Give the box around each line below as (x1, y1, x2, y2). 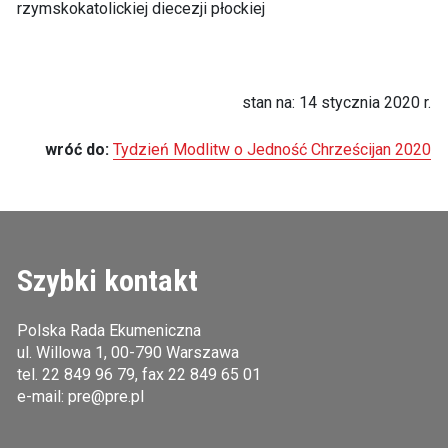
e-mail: (16, 387, 68, 406)
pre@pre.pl (67, 387, 144, 406)
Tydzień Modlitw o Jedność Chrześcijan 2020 (113, 140, 432, 159)
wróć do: (45, 140, 110, 159)
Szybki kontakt (16, 263, 198, 298)
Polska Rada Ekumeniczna (16, 321, 201, 340)
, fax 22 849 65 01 (134, 365, 261, 384)
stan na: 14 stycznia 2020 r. (242, 93, 432, 112)
